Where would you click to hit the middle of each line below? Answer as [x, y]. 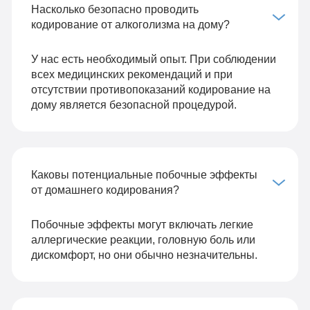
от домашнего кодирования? [105, 190]
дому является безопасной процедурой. [134, 104]
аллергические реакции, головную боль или [143, 240]
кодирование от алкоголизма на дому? [130, 24]
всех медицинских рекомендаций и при [131, 74]
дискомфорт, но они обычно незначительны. [144, 255]
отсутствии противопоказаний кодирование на [151, 89]
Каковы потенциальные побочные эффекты [144, 175]
